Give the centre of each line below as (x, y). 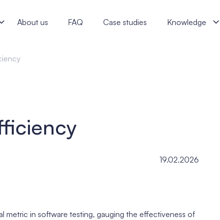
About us (32, 22)
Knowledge (186, 22)
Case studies (125, 22)
